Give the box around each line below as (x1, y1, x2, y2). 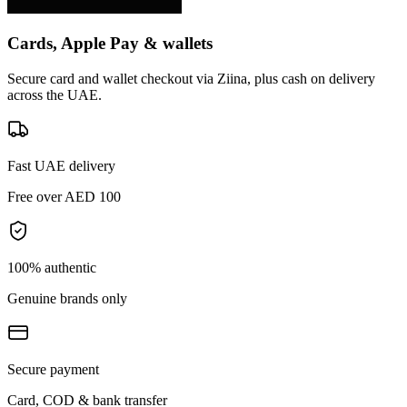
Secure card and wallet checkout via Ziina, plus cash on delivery (7, 71, 375, 87)
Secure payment (7, 362, 99, 378)
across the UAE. (7, 87, 102, 104)
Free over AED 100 (7, 189, 121, 205)
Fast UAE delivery (7, 158, 115, 174)
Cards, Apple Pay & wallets (7, 34, 213, 54)
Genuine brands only (7, 291, 127, 307)
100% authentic (7, 260, 96, 276)
